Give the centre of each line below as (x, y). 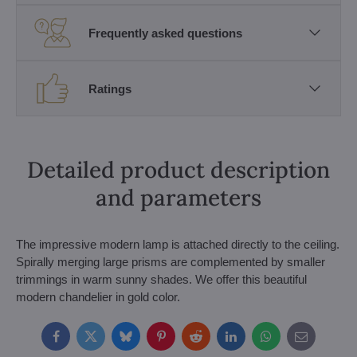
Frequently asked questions (165, 33)
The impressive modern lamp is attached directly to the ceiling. (178, 244)
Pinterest (183, 341)
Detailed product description (178, 170)
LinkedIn (252, 341)
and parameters (178, 198)
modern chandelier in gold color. (98, 297)
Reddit (212, 341)
